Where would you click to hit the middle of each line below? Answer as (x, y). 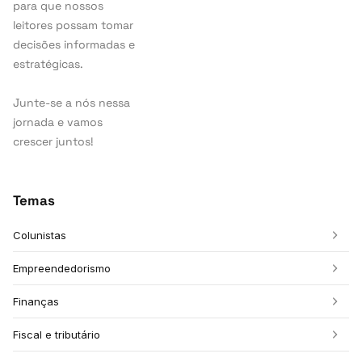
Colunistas (40, 235)
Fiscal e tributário (57, 335)
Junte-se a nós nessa (72, 103)
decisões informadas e (74, 44)
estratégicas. (48, 64)
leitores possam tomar (73, 25)
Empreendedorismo (62, 268)
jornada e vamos (58, 122)
